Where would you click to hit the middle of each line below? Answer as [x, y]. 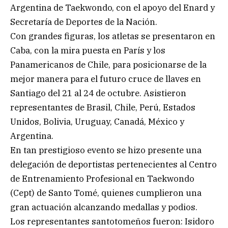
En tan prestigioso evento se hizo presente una [106, 150]
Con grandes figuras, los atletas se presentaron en [113, 36]
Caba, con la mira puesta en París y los [88, 50]
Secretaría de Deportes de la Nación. [84, 22]
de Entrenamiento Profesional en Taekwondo [102, 178]
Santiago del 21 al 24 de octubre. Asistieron [98, 93]
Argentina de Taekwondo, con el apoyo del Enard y [112, 7]
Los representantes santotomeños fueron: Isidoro [112, 221]
